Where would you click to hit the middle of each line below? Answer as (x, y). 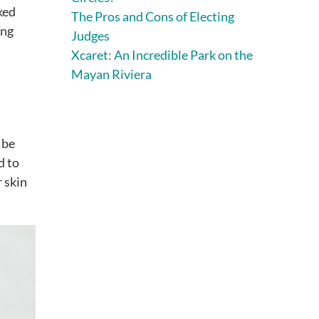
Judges (90, 35)
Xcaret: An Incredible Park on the (162, 54)
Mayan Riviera (111, 74)
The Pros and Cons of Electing (153, 16)
